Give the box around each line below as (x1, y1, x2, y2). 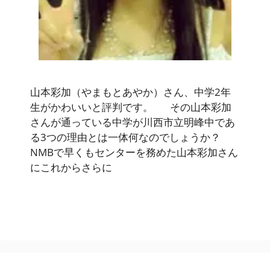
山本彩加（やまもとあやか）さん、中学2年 (30, 85, 231, 99)
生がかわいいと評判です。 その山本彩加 (30, 100, 231, 115)
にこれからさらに (30, 160, 112, 175)
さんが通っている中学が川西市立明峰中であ (30, 115, 235, 130)
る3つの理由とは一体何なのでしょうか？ (30, 130, 235, 145)
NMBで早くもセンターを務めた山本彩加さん (30, 145, 238, 160)
